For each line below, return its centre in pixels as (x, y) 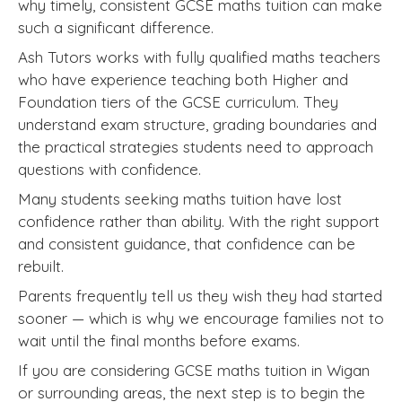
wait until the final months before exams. (159, 341)
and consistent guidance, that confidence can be (187, 244)
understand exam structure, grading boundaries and (197, 125)
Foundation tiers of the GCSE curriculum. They (178, 102)
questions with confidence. (109, 170)
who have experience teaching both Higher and (183, 80)
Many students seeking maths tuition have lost (180, 199)
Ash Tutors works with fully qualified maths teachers (199, 57)
